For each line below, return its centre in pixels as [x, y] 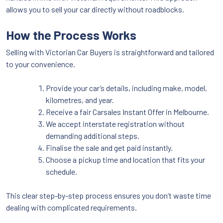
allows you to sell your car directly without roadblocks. [95, 9]
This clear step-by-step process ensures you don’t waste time [109, 195]
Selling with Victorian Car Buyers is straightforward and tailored [110, 52]
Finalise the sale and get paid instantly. [109, 147]
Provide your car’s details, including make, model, [126, 88]
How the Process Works [71, 35]
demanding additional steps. [93, 135]
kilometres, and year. [80, 100]
